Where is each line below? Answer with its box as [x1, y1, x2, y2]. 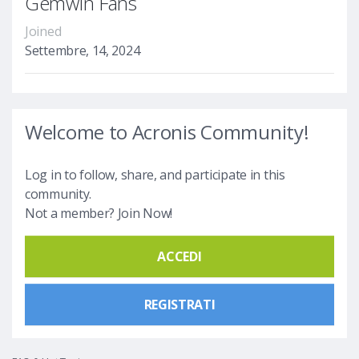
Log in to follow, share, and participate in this [25, 165, 285, 184]
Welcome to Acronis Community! [25, 118, 309, 145]
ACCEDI [157, 247, 202, 265]
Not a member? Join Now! [25, 204, 173, 222]
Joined [25, 22, 62, 40]
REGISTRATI [143, 295, 216, 313]
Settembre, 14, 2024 [25, 41, 140, 59]
